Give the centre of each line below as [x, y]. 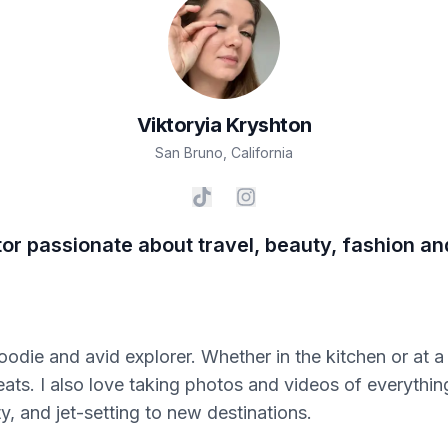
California [262, 153]
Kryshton [268, 125]
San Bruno [189, 153]
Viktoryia [178, 125]
